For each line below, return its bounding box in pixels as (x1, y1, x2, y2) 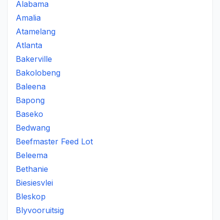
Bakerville (16, 54, 52, 64)
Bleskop (16, 192, 46, 201)
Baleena (16, 82, 46, 91)
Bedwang (16, 123, 50, 133)
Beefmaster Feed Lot (16, 137, 93, 146)
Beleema (16, 150, 48, 160)
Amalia (16, 13, 41, 23)
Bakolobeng (16, 68, 60, 78)
